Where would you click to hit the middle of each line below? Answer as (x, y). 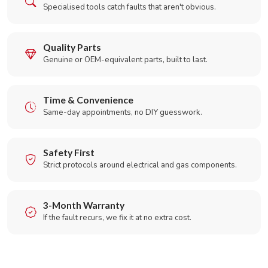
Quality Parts (72, 47)
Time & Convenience (88, 100)
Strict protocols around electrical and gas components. (140, 165)
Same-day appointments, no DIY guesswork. (123, 112)
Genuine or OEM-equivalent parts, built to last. (125, 60)
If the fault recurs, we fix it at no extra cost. (117, 218)
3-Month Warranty (84, 205)
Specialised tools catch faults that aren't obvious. (130, 7)
